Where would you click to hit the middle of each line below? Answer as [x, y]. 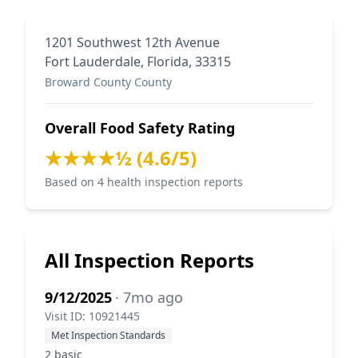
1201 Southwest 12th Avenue [132, 42]
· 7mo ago [149, 297]
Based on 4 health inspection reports [144, 182]
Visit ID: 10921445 [92, 316]
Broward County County [108, 82]
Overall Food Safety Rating [140, 128]
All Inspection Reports [149, 260]
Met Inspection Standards [108, 335]
